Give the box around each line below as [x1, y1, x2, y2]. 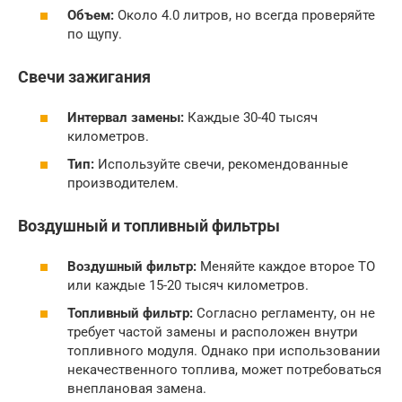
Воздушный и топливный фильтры [18, 216, 280, 235]
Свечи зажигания [18, 67, 151, 86]
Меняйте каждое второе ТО [197, 258, 375, 275]
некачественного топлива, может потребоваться [67, 362, 381, 378]
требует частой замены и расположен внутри [67, 324, 358, 340]
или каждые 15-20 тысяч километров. [67, 276, 309, 293]
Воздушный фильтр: [67, 258, 197, 275]
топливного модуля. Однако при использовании [67, 343, 380, 359]
